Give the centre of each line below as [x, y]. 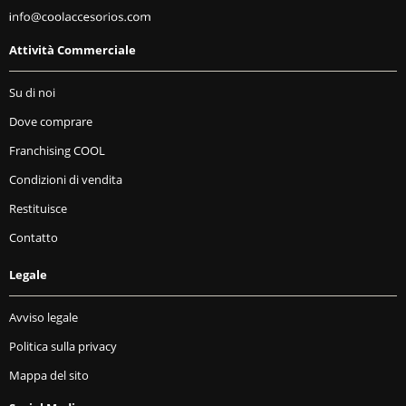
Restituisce [38, 209]
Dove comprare [51, 122]
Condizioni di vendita [66, 180]
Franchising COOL [57, 151]
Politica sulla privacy [63, 347]
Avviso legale [43, 318]
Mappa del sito [49, 376]
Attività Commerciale [72, 50]
